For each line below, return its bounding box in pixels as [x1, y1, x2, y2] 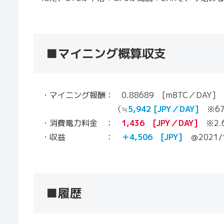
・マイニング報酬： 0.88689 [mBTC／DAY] [33, 89, 216, 101]
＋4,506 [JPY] [121, 131, 182, 143]
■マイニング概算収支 [46, 45, 166, 62]
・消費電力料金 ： [33, 117, 121, 129]
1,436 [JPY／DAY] [121, 117, 198, 129]
